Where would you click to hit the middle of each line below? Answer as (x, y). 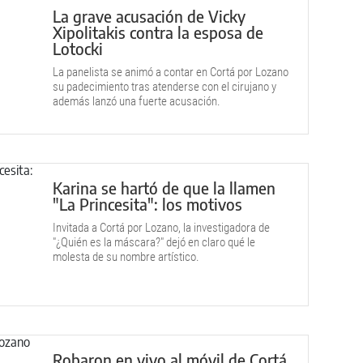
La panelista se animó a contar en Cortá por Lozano (171, 72)
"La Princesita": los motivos (147, 204)
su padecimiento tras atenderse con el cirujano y (164, 87)
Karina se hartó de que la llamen (164, 188)
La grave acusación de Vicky (149, 16)
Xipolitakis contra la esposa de (158, 32)
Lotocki (78, 48)
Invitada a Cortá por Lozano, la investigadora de (161, 228)
